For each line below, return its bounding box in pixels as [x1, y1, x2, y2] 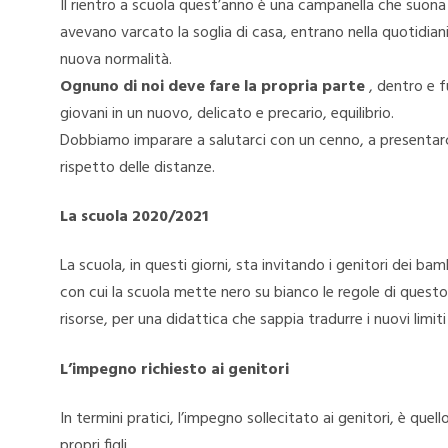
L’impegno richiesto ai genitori [60, 356, 289, 383]
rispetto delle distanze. [60, 154, 215, 181]
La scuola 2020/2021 [60, 204, 208, 231]
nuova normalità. [60, 46, 172, 73]
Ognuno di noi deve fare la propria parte [60, 73, 369, 100]
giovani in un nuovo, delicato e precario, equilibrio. [60, 100, 394, 127]
